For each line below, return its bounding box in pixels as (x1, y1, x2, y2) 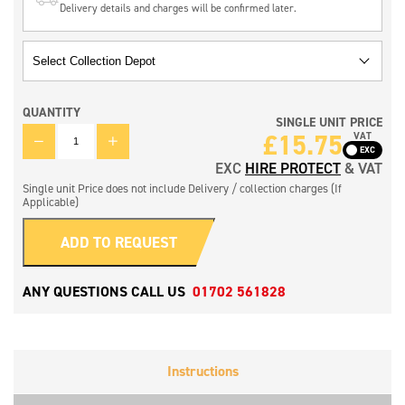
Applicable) (23, 194, 79, 209)
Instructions (166, 362, 239, 381)
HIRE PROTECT (245, 158, 341, 178)
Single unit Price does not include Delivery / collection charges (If (23, 181, 342, 195)
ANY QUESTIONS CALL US (23, 282, 189, 301)
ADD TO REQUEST (61, 232, 177, 252)
